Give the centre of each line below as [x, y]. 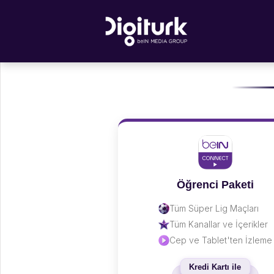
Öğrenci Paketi [215, 185]
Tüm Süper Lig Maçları [214, 208]
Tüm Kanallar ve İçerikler [218, 224]
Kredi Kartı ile [215, 267]
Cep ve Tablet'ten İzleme [220, 240]
